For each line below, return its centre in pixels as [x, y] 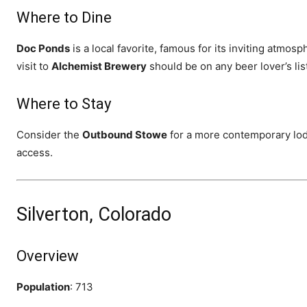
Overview [48, 256]
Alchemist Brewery [99, 66]
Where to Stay [64, 103]
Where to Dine [64, 17]
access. [35, 152]
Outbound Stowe [125, 134]
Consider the [49, 134]
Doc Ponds [43, 48]
